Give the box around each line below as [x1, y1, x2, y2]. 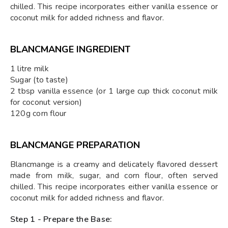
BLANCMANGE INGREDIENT [10, 43, 130, 55]
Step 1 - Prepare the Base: [10, 214, 112, 225]
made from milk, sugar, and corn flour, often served [10, 170, 218, 181]
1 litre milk [10, 63, 49, 74]
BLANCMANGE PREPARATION [10, 139, 140, 151]
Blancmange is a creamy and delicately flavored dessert [10, 159, 218, 170]
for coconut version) [10, 97, 82, 108]
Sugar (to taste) [10, 74, 68, 85]
